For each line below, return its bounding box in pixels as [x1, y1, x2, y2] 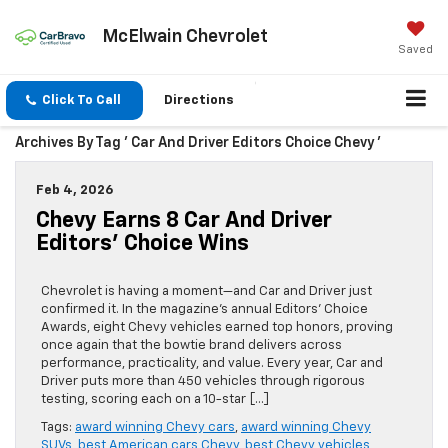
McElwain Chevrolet [101, 27, 268, 46]
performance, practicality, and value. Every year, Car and [41, 357, 383, 371]
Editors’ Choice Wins [36, 233, 249, 256]
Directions [164, 94, 234, 108]
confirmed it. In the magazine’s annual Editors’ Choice [41, 303, 368, 317]
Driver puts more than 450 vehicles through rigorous [41, 375, 365, 389]
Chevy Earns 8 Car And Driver [36, 210, 332, 233]
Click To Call [42, 94, 121, 108]
